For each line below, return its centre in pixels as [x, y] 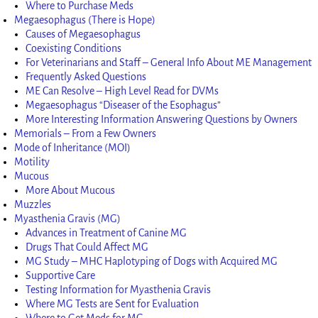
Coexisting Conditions [74, 48]
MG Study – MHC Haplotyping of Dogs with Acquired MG [152, 261]
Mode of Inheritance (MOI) [73, 147]
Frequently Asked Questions [86, 76]
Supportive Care [61, 275]
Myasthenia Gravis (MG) [68, 218]
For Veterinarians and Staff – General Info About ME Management [169, 62]
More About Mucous [71, 190]
